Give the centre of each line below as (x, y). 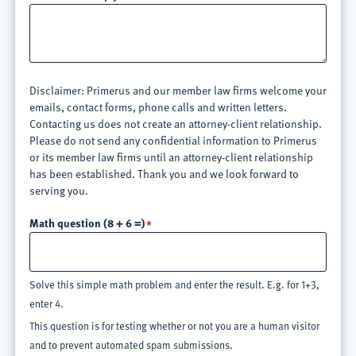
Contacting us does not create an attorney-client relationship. (176, 124)
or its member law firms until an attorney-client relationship (171, 157)
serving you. (59, 190)
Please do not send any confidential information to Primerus (173, 140)
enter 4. (46, 303)
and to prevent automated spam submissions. (131, 344)
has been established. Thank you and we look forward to (164, 174)
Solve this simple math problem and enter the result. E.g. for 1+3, (174, 284)
